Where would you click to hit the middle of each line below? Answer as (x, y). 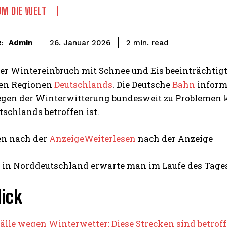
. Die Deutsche (142, 84)
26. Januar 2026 (80, 43)
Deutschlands (83, 84)
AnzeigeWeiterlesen (92, 138)
